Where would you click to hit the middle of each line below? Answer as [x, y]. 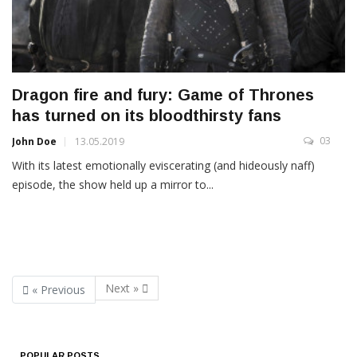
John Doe [34, 142]
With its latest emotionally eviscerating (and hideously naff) [163, 166]
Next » [124, 288]
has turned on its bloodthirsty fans [147, 116]
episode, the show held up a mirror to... [113, 185]
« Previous [57, 290]
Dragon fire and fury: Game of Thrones [163, 95]
